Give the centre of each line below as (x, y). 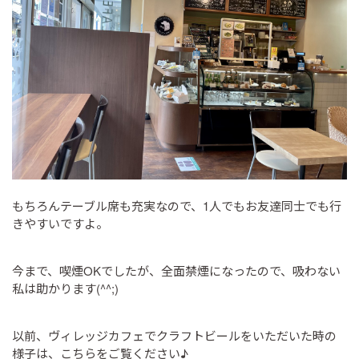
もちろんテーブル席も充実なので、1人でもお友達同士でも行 (177, 206)
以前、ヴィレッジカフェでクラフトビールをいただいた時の (174, 335)
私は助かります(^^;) (65, 288)
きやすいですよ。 (60, 223)
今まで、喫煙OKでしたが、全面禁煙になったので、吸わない (176, 270)
